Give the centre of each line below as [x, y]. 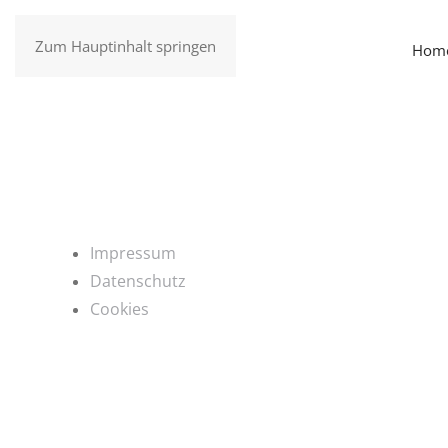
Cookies [119, 309]
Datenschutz [138, 281]
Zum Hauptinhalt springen [125, 46]
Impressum [133, 253]
